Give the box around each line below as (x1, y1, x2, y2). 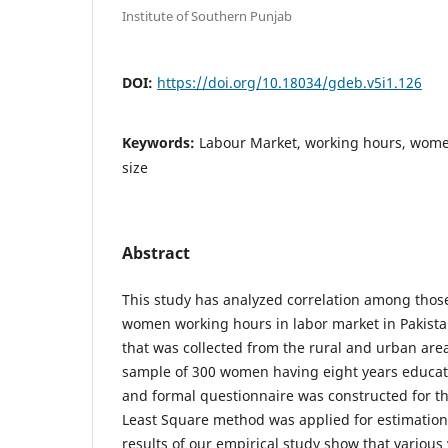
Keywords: (122, 132, 199, 152)
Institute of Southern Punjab (122, 6, 292, 25)
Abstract (122, 241, 190, 264)
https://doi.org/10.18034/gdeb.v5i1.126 (157, 72, 422, 92)
